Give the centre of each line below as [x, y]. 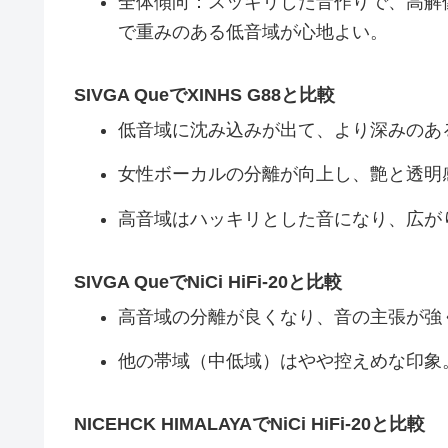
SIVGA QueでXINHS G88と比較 [204, 95]
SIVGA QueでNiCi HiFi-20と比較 [208, 282]
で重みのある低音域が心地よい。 [252, 31]
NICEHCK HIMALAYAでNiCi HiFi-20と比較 [249, 424]
